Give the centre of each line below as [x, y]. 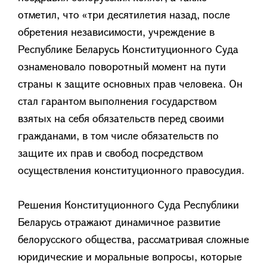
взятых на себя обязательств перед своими [121, 118]
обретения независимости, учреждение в [116, 32]
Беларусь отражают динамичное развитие [119, 222]
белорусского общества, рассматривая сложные [133, 239]
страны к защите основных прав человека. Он [130, 83]
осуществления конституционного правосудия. [131, 170]
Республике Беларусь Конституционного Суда [128, 49]
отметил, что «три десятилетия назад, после [124, 14]
